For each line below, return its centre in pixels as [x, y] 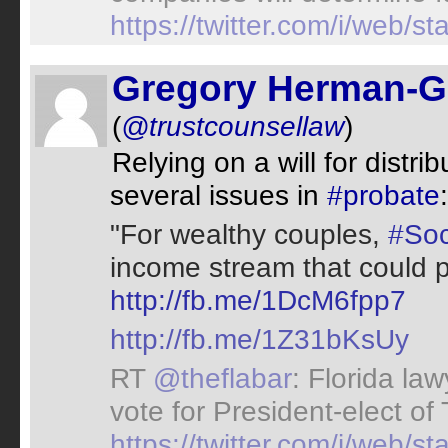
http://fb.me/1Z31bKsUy [259, 339]
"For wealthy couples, [249, 234]
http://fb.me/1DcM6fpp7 [258, 300]
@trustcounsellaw [232, 126]
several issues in [218, 195]
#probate [383, 195]
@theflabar [222, 378]
